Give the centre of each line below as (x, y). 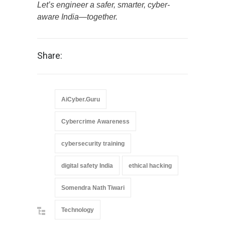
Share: (50, 55)
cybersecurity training (93, 143)
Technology (78, 210)
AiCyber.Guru (81, 99)
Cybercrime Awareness (95, 121)
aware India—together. (77, 17)
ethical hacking (150, 165)
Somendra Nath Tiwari (93, 188)
